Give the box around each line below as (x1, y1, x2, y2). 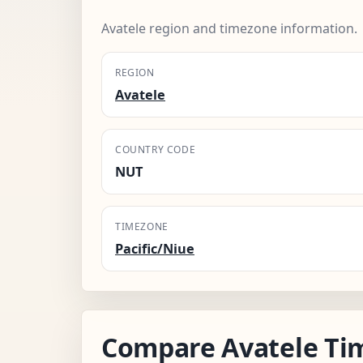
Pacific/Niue (115, 239, 194, 258)
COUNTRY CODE (115, 142, 196, 156)
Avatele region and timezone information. (101, 19, 357, 37)
